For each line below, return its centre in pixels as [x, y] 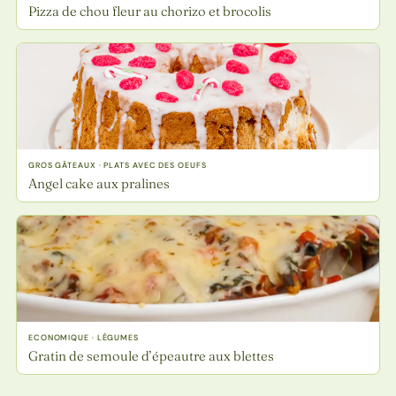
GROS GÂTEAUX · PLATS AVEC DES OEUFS [117, 165]
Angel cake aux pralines [99, 183]
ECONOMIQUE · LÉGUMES [83, 337]
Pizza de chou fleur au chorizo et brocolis [149, 11]
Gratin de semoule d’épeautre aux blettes [151, 355]
